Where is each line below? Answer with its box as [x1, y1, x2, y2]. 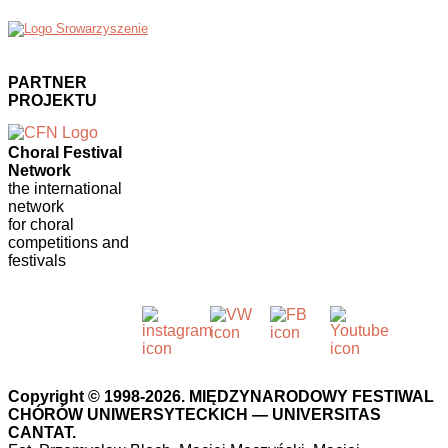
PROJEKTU [8, 91, 97, 109]
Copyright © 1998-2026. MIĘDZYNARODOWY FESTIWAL [8, 387, 434, 405]
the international [8, 179, 122, 197]
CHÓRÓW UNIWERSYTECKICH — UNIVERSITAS [8, 405, 381, 423]
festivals [8, 251, 66, 269]
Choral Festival [8, 143, 122, 161]
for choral [8, 215, 74, 233]
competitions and [8, 233, 129, 251]
